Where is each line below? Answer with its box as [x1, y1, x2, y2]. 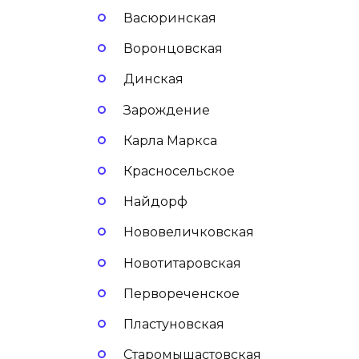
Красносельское [123, 163, 235, 179]
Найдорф [123, 194, 188, 210]
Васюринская [123, 10, 216, 26]
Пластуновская [123, 316, 224, 332]
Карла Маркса [123, 132, 217, 148]
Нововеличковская [123, 224, 254, 240]
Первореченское [123, 285, 240, 301]
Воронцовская [123, 41, 223, 57]
